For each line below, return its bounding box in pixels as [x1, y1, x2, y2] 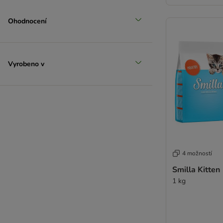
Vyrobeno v [8, 59, 44, 69]
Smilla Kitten [172, 164, 220, 175]
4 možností [182, 149, 212, 157]
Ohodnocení [8, 16, 47, 26]
